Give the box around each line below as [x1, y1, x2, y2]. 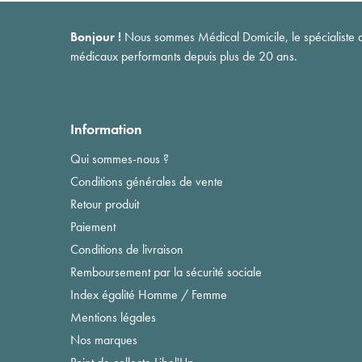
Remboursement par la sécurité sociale [70, 263, 262, 280]
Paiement [70, 217, 116, 235]
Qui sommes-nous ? [70, 149, 169, 167]
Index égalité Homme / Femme [70, 285, 227, 303]
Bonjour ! [70, 27, 121, 45]
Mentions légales [70, 308, 156, 326]
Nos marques [70, 330, 137, 348]
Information [70, 119, 142, 138]
